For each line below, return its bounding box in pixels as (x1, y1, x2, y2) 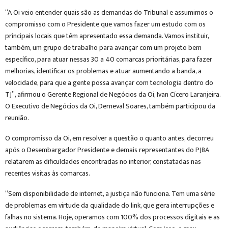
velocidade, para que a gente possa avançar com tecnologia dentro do (5, 77, 213, 89)
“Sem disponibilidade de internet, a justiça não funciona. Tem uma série (5, 188, 215, 199)
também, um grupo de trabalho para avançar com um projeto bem (5, 42, 202, 53)
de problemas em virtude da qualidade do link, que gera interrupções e (5, 199, 214, 211)
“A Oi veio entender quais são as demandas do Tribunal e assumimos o (5, 7, 213, 18)
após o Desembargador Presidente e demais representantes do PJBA (5, 144, 209, 156)
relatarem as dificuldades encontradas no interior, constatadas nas (5, 156, 201, 167)
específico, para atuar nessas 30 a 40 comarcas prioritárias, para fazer (5, 53, 212, 65)
